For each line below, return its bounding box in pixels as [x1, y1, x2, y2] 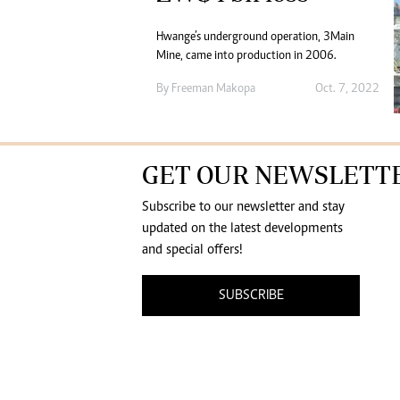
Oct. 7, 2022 [314, 83, 379, 96]
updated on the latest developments [142, 221, 343, 237]
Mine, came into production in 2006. [156, 50, 337, 63]
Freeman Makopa [171, 83, 255, 96]
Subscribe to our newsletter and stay [142, 200, 345, 215]
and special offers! [142, 243, 243, 258]
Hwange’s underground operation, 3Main [156, 31, 354, 45]
